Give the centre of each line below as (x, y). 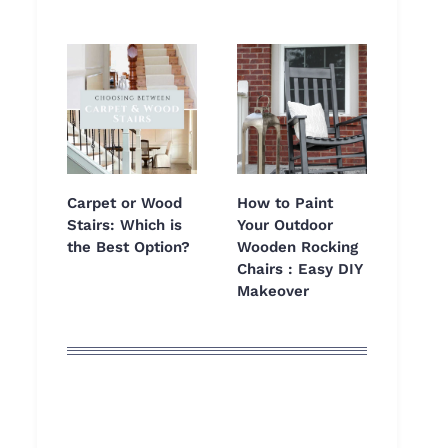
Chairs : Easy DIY (299, 269)
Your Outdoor (285, 225)
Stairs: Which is (124, 225)
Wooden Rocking (297, 247)
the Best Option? (128, 247)
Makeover (273, 291)
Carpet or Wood (124, 203)
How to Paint (285, 203)
